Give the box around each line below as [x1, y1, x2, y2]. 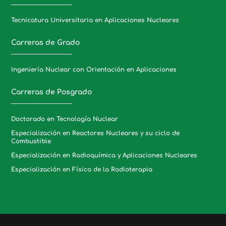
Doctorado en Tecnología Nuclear [11, 115, 119, 123]
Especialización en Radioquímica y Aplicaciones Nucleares [11, 151, 198, 159]
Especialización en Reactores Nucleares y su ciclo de [11, 129, 180, 137]
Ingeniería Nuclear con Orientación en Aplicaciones [11, 66, 177, 73]
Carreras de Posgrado [11, 88, 92, 96]
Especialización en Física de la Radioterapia [11, 165, 153, 173]
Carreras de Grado [11, 38, 80, 46]
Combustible [11, 137, 51, 145]
